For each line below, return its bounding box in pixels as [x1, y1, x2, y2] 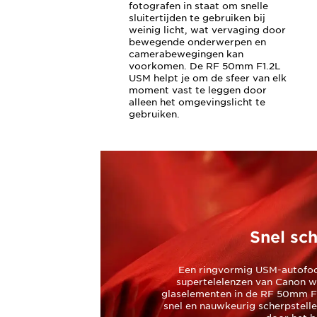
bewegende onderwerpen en [128, 36, 266, 47]
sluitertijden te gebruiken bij [128, 12, 265, 23]
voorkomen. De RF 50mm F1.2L [128, 60, 280, 71]
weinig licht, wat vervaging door [128, 24, 286, 35]
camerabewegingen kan [128, 48, 243, 59]
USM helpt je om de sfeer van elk [128, 72, 287, 83]
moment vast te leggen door [128, 84, 267, 96]
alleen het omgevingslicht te [128, 96, 265, 108]
